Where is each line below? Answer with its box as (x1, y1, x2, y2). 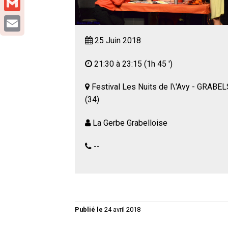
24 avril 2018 (104, 206, 140, 214)
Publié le (75, 206, 104, 214)
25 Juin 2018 (95, 35, 141, 45)
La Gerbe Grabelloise (93, 118, 167, 128)
